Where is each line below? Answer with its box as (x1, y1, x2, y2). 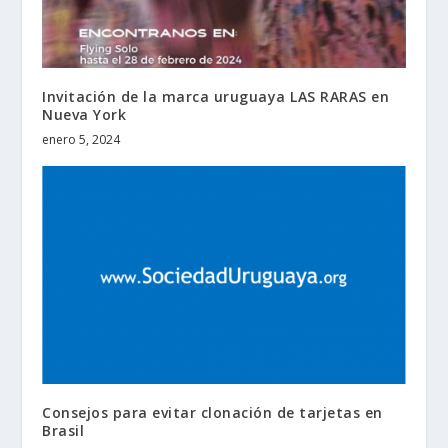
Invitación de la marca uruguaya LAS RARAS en (42, 87, 390, 107)
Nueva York (42, 105, 127, 125)
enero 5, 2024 (42, 131, 121, 149)
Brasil (42, 421, 85, 441)
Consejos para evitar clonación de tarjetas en (42, 403, 383, 423)
